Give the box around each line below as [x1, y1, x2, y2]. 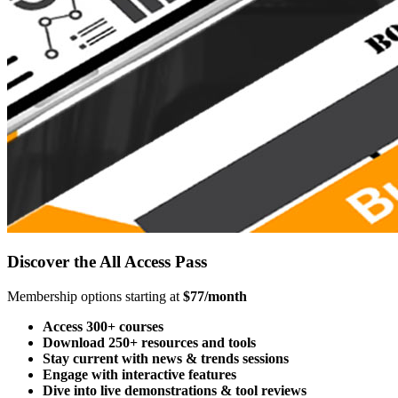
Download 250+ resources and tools [43, 335, 256, 351]
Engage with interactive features [43, 367, 236, 383]
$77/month [183, 289, 247, 305]
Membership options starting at [7, 289, 183, 305]
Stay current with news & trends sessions [43, 351, 289, 367]
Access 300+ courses [43, 319, 163, 335]
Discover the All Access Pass [7, 252, 207, 272]
